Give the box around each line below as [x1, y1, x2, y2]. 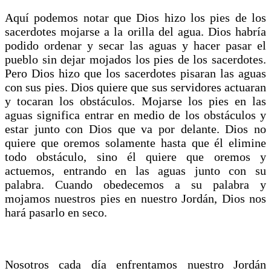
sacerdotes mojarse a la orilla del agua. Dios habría [5, 24, 266, 38]
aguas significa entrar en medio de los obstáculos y [5, 108, 266, 122]
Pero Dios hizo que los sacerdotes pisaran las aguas [5, 66, 266, 80]
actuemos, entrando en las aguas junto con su [5, 163, 266, 177]
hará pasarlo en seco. [5, 205, 116, 219]
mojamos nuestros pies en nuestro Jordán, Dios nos [5, 191, 266, 205]
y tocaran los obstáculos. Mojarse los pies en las [5, 94, 266, 108]
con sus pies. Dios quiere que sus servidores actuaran [5, 80, 266, 94]
